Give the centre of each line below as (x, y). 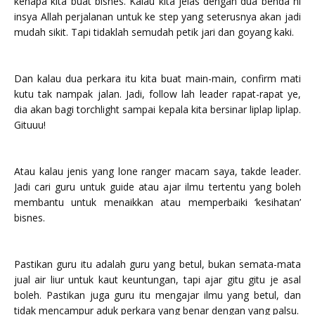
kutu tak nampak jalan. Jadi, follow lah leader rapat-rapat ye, (157, 94)
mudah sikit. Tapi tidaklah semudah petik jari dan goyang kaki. (154, 32)
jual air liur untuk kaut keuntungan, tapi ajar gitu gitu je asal (157, 279)
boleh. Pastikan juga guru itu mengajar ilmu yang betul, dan (157, 295)
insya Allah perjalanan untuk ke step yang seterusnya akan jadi (157, 16)
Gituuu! (30, 124)
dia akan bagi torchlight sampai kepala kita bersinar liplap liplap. (157, 109)
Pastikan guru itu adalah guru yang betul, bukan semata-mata (157, 264)
